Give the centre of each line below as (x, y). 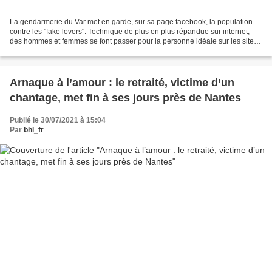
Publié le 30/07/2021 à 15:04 (58, 121)
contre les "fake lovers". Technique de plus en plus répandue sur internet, (130, 32)
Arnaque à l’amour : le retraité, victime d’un (122, 83)
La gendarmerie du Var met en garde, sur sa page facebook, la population (131, 22)
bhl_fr (34, 130)
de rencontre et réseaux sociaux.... (66, 51)
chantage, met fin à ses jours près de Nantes (125, 98)
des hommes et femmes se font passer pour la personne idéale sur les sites (134, 42)
